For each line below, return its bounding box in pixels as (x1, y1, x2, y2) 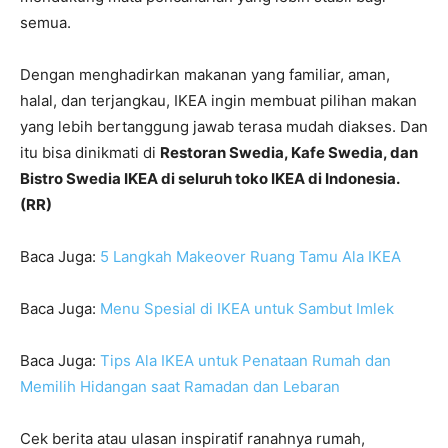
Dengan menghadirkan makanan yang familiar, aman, (20, 65, 390, 84)
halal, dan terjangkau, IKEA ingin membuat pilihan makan (20, 91, 417, 110)
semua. (20, 13, 71, 32)
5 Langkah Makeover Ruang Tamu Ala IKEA (100, 247, 401, 266)
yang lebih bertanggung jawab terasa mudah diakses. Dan (20, 117, 428, 136)
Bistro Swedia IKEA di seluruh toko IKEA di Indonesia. (20, 169, 400, 188)
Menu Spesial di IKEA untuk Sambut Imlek (96, 299, 394, 318)
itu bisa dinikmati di (20, 143, 160, 162)
